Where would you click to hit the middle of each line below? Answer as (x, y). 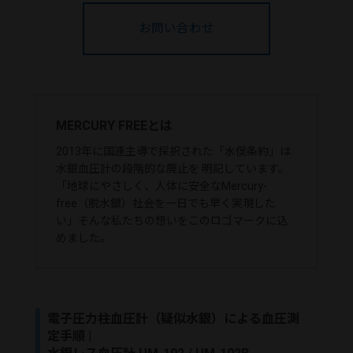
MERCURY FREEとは (114, 125)
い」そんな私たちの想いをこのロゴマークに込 (171, 220)
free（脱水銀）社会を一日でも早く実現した (165, 203)
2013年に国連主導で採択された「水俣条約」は (173, 151)
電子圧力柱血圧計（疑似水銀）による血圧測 (174, 319)
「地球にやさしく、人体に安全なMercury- (161, 186)
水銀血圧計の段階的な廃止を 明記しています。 (172, 168)
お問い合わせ (176, 29)
